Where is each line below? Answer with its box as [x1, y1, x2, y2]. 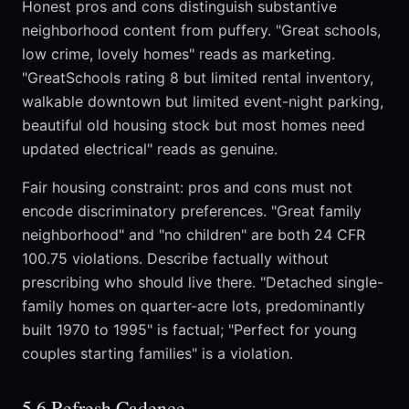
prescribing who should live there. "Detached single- [22, 273, 383, 292]
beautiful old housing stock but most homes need [22, 116, 365, 135]
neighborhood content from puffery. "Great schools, [22, 21, 381, 40]
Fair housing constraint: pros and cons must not [22, 178, 352, 197]
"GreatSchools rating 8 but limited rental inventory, [22, 68, 373, 88]
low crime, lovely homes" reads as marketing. [22, 45, 335, 64]
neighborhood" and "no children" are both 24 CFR [22, 225, 365, 245]
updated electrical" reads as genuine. [22, 140, 278, 159]
